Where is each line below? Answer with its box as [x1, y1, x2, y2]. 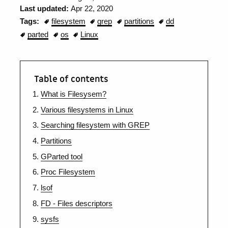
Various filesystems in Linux [40, 105, 133, 114]
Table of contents [34, 73, 108, 85]
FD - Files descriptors [40, 199, 112, 208]
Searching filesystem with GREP [40, 121, 150, 130]
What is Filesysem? [40, 90, 106, 98]
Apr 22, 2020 [71, 4, 113, 13]
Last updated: [20, 4, 71, 13]
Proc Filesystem [40, 168, 95, 177]
